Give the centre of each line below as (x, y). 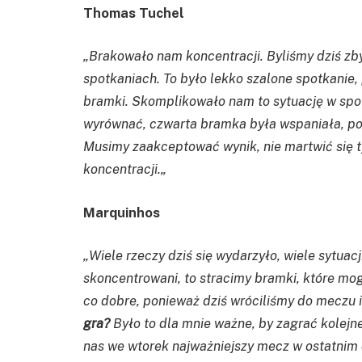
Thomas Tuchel (135, 13)
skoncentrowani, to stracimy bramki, (192, 278)
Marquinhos (122, 212)
